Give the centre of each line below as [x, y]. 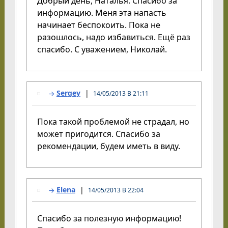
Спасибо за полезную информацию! [109, 218]
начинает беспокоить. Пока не [98, 25]
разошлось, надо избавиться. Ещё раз [113, 37]
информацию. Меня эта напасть [102, 12]
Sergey [68, 93]
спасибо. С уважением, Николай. [102, 49]
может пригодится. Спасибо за [98, 134]
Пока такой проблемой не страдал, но [113, 121]
